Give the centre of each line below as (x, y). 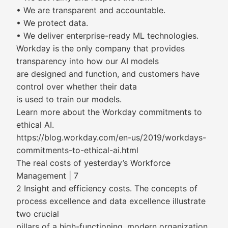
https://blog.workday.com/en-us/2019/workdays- (111, 137)
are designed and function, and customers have (108, 74)
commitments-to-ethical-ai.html (77, 150)
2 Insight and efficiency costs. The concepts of (107, 188)
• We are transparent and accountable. (91, 10)
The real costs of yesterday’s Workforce (93, 163)
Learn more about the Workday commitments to (109, 112)
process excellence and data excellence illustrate (111, 201)
